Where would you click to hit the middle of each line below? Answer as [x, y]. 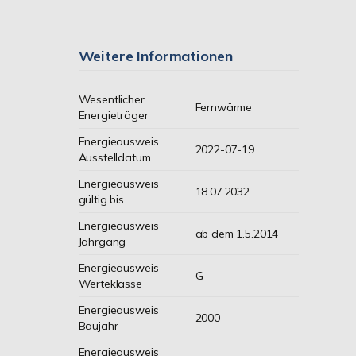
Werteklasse [110, 284]
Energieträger [113, 115]
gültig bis [101, 199]
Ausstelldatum [114, 157]
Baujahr [98, 326]
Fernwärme [224, 107]
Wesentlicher [111, 99]
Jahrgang [102, 242]
